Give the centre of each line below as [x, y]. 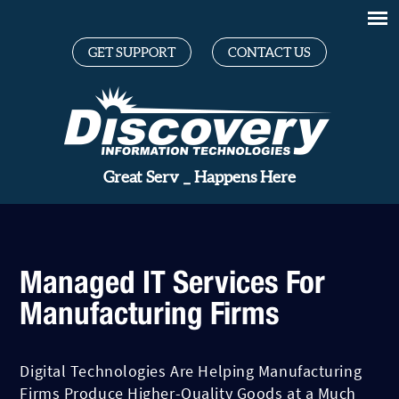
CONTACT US [269, 53]
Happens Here [224, 178]
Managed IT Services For [173, 281]
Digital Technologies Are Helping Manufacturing [191, 371]
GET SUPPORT [132, 53]
